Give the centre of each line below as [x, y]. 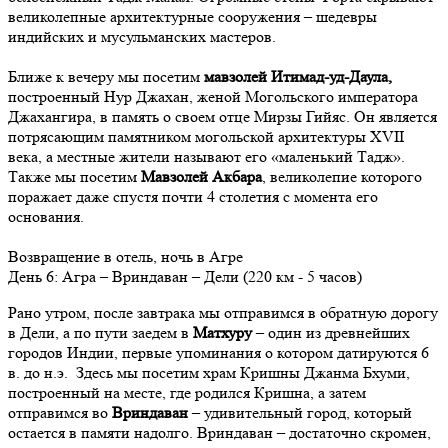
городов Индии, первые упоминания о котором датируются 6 [218, 353]
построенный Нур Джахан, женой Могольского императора [213, 97]
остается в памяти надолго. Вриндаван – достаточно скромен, [219, 433]
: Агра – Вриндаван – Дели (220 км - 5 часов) [208, 277]
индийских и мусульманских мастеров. [142, 37]
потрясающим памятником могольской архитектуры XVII [206, 137]
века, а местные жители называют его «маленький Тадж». [206, 157]
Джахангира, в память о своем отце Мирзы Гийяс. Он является [222, 117]
